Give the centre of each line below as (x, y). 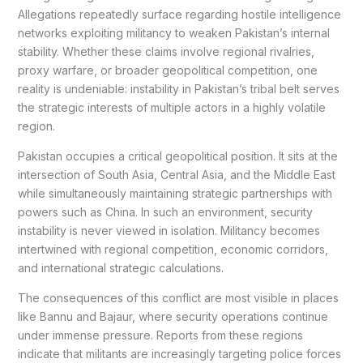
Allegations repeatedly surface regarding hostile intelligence (179, 15)
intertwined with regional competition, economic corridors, (173, 250)
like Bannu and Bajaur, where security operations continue (173, 317)
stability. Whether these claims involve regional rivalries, (166, 52)
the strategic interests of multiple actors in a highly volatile (171, 108)
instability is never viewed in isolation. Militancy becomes (169, 231)
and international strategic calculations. (120, 268)
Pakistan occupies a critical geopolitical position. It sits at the (177, 156)
